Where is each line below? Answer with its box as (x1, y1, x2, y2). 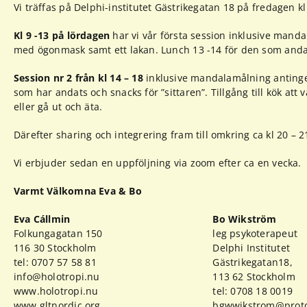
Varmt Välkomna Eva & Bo (13, 184, 142, 197)
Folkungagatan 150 (13, 227, 103, 240)
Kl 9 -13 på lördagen (13, 29, 110, 42)
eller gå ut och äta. (13, 100, 103, 113)
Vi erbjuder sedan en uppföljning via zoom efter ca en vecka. (13, 156, 302, 169)
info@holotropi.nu (13, 270, 100, 283)
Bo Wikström (212, 212, 277, 225)
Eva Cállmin (13, 212, 71, 225)
